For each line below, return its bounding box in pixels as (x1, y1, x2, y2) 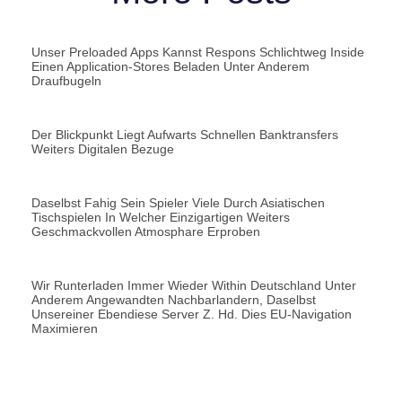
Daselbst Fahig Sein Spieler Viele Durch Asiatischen (31, 195, 325, 210)
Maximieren (31, 320, 98, 336)
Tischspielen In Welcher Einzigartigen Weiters (31, 209, 290, 224)
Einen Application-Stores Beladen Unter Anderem (31, 58, 310, 74)
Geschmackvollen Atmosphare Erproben (31, 223, 260, 239)
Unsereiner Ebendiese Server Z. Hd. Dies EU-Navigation (31, 306, 352, 321)
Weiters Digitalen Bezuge (31, 141, 174, 156)
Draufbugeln (31, 73, 101, 88)
